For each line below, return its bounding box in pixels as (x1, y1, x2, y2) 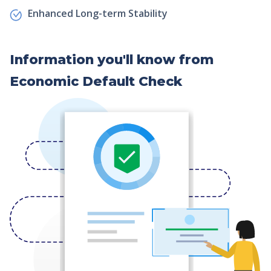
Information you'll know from (10, 51, 214, 67)
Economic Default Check (10, 73, 182, 89)
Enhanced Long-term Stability (28, 7, 168, 21)
